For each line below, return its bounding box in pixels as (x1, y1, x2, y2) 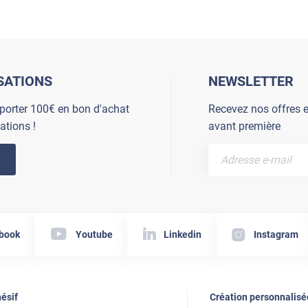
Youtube (75, 229, 113, 241)
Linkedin (164, 229, 202, 241)
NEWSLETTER (208, 72, 294, 89)
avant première (208, 120, 281, 133)
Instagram (253, 229, 298, 241)
